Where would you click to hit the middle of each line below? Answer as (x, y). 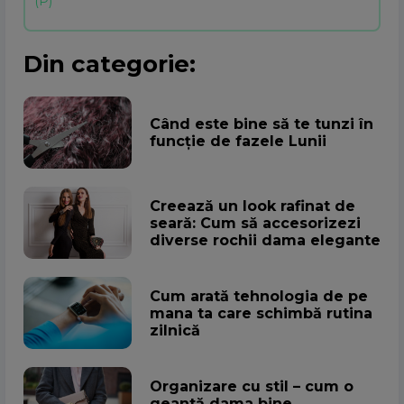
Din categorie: (110, 64)
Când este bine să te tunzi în (262, 124)
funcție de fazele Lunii (238, 142)
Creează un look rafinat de (252, 206)
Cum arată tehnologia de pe (259, 296)
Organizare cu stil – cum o (252, 386)
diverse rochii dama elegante (265, 240)
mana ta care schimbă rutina (261, 313)
